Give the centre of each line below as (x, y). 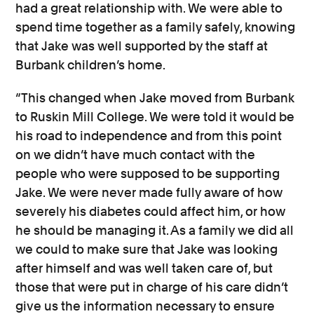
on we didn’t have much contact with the (136, 155)
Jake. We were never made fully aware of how (149, 193)
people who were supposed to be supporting (148, 174)
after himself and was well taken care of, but (144, 268)
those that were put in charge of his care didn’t (152, 287)
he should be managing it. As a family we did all (155, 231)
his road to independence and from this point (149, 136)
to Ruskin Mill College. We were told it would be (155, 117)
